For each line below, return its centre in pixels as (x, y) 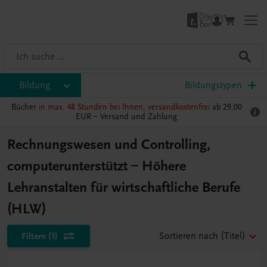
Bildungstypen (213, 85)
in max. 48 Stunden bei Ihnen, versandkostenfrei (124, 107)
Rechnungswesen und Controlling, (109, 145)
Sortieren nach (189, 236)
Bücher (25, 107)
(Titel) (233, 236)
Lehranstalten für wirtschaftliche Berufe (124, 187)
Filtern (34, 236)
